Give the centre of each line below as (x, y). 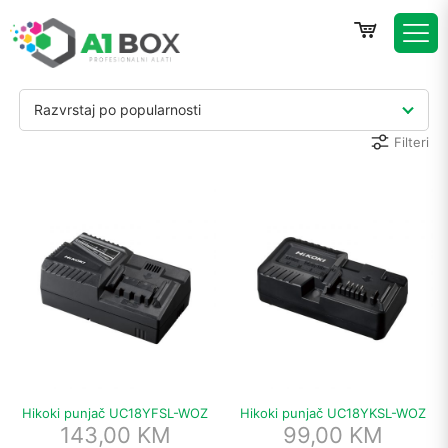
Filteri (411, 141)
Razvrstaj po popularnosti (118, 109)
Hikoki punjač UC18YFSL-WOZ (115, 412)
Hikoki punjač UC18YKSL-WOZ (332, 412)
